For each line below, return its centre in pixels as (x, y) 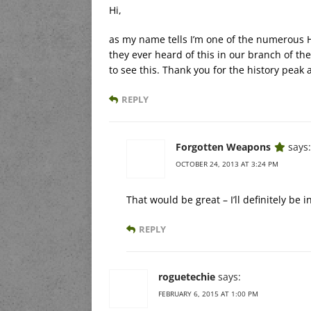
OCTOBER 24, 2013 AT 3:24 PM (227, 163)
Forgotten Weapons (223, 146)
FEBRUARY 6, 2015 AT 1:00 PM (208, 293)
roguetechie (187, 276)
